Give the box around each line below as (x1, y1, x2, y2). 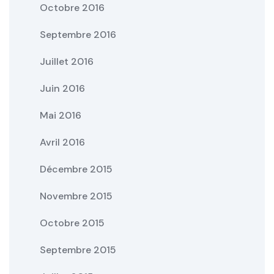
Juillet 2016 (40, 54, 94, 68)
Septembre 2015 (40, 243, 116, 256)
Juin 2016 (40, 81, 85, 95)
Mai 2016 (40, 108, 81, 122)
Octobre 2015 (40, 216, 105, 229)
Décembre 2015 (40, 162, 113, 176)
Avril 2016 (40, 135, 85, 149)
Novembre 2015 (40, 189, 113, 202)
